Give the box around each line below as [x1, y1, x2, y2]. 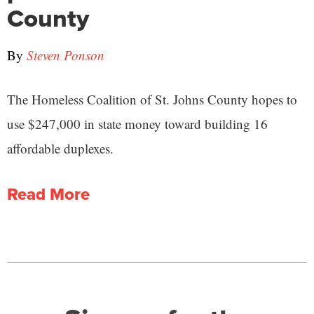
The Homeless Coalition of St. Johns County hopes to [7, 90, 297, 109]
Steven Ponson [27, 46, 104, 64]
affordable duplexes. [7, 139, 114, 158]
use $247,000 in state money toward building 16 [7, 115, 268, 133]
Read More [7, 182, 90, 207]
